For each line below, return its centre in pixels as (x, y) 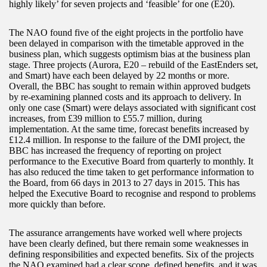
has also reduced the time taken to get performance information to (131, 172)
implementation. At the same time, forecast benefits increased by (129, 129)
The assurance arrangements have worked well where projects (125, 232)
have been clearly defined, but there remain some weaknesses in (129, 243)
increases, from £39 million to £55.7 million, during (105, 118)
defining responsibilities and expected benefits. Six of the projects (131, 254)
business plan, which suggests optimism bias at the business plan (130, 54)
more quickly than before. (57, 204)
